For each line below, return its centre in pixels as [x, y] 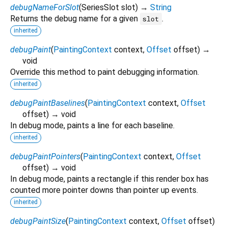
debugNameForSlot [45, 7]
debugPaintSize [38, 221]
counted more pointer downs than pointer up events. [104, 190]
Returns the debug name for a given [75, 18]
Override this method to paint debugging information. [105, 72]
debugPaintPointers [45, 156]
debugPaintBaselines [48, 103]
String [161, 7]
